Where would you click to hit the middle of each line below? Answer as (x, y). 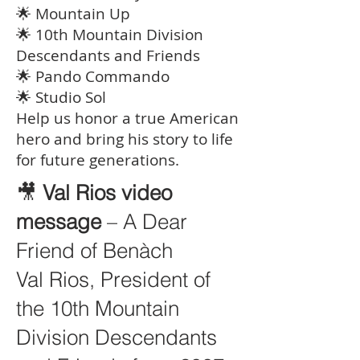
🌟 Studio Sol (61, 97)
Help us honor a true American (127, 118)
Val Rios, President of (113, 280)
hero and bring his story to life (125, 139)
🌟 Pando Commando (93, 76)
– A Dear (144, 222)
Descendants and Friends (108, 55)
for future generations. (98, 160)
